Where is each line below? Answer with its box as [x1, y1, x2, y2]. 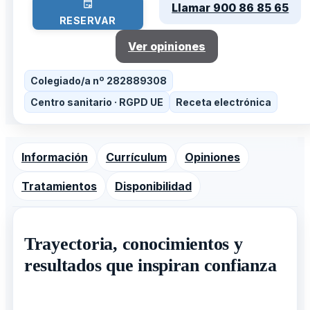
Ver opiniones [128, 39, 206, 53]
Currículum [105, 149, 167, 164]
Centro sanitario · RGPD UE [30, 95, 163, 108]
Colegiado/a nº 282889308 [30, 74, 167, 86]
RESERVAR [59, 15, 116, 27]
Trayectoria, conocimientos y [24, 234, 243, 255]
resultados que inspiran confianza [24, 255, 277, 276]
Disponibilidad [114, 179, 192, 193]
